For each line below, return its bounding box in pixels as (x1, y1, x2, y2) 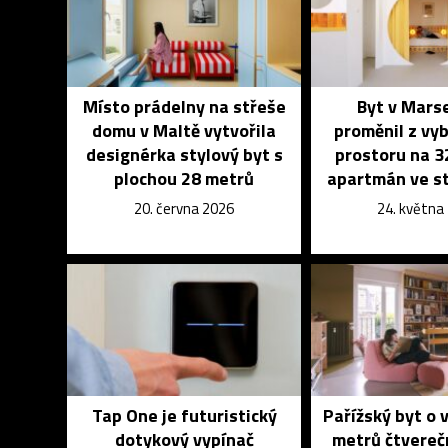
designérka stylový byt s (85, 140, 283, 168)
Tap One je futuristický (91, 401, 277, 429)
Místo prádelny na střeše (82, 92, 286, 120)
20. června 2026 (134, 196, 235, 220)
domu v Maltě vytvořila (92, 116, 277, 144)
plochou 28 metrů (114, 164, 255, 192)
